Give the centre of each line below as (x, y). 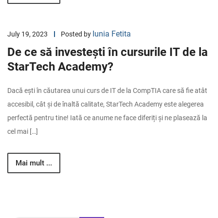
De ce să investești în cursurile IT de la (108, 52)
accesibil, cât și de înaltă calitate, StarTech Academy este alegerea (106, 104)
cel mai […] (23, 131)
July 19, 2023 (27, 34)
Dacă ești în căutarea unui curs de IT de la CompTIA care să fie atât (107, 91)
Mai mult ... (34, 163)
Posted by (77, 34)
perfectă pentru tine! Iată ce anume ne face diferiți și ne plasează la (107, 118)
